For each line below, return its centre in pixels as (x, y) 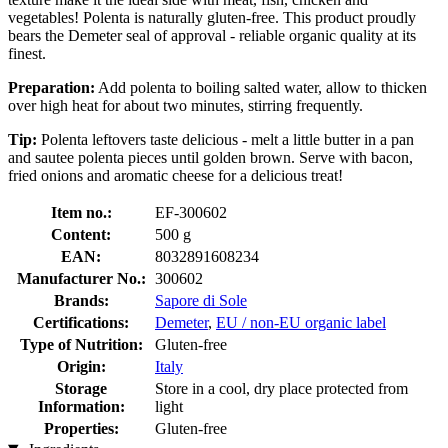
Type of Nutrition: (81, 344)
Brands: (81, 300)
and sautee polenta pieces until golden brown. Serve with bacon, (210, 157)
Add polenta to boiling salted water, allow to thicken (261, 87)
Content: (81, 234)
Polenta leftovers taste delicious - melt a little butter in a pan (225, 139)
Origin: (81, 366)
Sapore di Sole (201, 300)
